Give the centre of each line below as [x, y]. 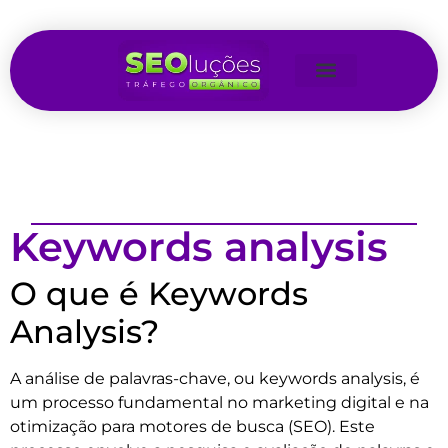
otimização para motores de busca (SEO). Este [192, 426]
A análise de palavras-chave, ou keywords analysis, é [215, 378]
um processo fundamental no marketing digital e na [219, 402]
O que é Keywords [159, 293]
